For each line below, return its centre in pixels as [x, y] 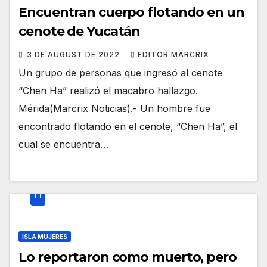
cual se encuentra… [63, 145]
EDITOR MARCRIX [173, 55]
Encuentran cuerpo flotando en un [131, 13]
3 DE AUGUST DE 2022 [74, 55]
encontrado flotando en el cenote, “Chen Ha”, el [128, 127]
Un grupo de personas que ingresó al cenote [120, 73]
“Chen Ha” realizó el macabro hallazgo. [108, 91]
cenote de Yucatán [80, 32]
